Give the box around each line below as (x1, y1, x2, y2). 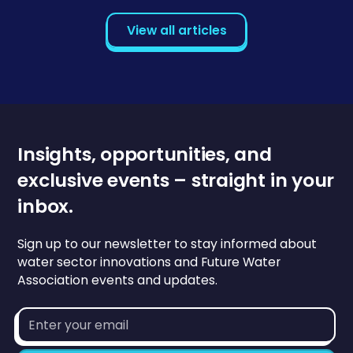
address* (17, 325, 72, 344)
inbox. (17, 192, 73, 219)
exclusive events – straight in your (17, 166, 335, 193)
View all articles (126, 20, 227, 39)
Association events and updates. (17, 270, 218, 289)
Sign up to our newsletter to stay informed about (17, 234, 318, 253)
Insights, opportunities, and (17, 140, 272, 167)
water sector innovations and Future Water (17, 252, 281, 271)
